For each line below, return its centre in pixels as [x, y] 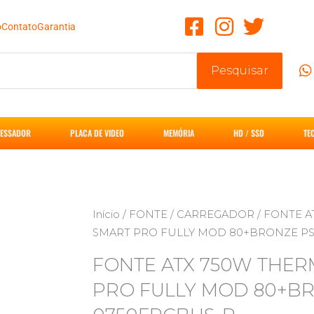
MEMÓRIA [179, 133]
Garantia [57, 26]
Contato [20, 26]
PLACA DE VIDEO [97, 133]
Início [106, 214]
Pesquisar [240, 70]
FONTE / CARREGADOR [192, 214]
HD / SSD [249, 133]
